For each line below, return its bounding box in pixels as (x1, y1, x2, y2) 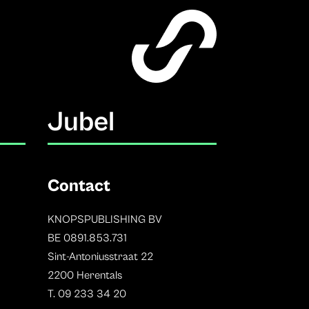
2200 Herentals (47, 269, 122, 282)
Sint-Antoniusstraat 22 (47, 250, 153, 263)
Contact (47, 176, 110, 197)
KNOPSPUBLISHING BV (47, 213, 162, 226)
